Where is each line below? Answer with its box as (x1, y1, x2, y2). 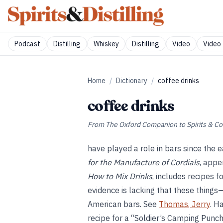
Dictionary (116, 76, 147, 85)
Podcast (14, 39, 40, 48)
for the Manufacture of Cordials (88, 157, 200, 167)
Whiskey (94, 39, 119, 48)
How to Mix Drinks (88, 171, 152, 181)
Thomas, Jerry (159, 199, 210, 209)
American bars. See (88, 199, 159, 209)
